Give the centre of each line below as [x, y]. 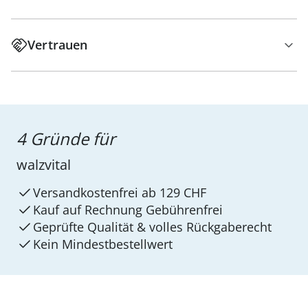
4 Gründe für [66, 139]
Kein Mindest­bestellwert [103, 244]
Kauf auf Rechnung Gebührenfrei [128, 210]
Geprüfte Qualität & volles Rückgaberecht [152, 227]
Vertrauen [58, 45]
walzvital [44, 165]
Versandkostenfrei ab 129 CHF [120, 192]
